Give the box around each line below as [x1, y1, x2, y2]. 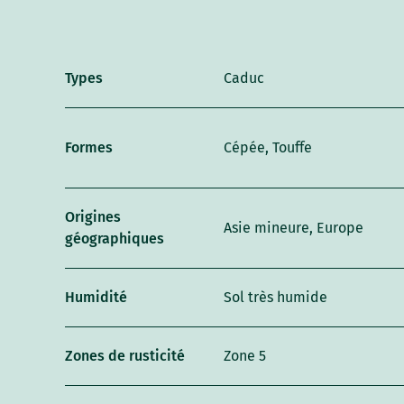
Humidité [65, 288, 128, 306]
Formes [65, 138, 114, 156]
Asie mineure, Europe [224, 218, 364, 236]
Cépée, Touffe [224, 138, 313, 156]
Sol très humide [224, 288, 328, 306]
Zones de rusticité [65, 346, 186, 364]
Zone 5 [224, 346, 267, 364]
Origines [65, 207, 122, 225]
